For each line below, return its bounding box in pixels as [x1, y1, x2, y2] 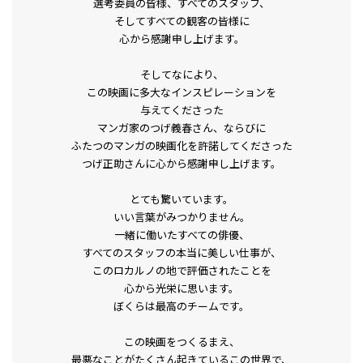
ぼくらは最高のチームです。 [113, 297, 250, 314]
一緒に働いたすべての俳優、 [113, 226, 250, 242]
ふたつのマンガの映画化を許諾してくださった [70, 137, 293, 153]
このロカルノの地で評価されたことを [92, 262, 271, 278]
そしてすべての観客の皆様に [113, 12, 250, 28]
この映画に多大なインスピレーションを [87, 83, 276, 100]
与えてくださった [139, 101, 224, 117]
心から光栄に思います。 [124, 280, 239, 296]
